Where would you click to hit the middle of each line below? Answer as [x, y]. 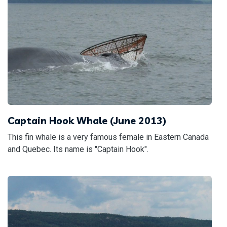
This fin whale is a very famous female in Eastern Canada [108, 137]
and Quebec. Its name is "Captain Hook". [78, 149]
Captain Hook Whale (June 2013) [87, 120]
